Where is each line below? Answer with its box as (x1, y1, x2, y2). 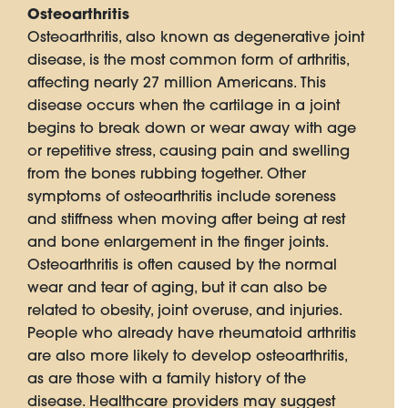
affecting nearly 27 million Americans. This (27, 73, 326, 92)
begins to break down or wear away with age (27, 118, 356, 138)
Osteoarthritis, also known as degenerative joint (27, 27, 364, 46)
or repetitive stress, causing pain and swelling (27, 141, 350, 160)
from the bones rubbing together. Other (27, 164, 306, 183)
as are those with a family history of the (27, 369, 306, 388)
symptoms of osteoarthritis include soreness (27, 187, 336, 206)
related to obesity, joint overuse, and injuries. (27, 301, 342, 320)
